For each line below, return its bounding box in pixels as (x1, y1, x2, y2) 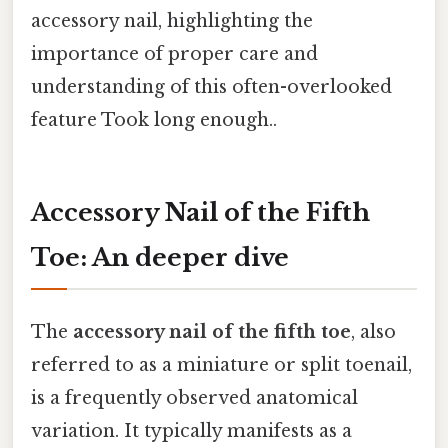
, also (351, 321, 396, 344)
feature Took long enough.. (31, 109, 277, 132)
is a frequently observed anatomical (31, 387, 358, 410)
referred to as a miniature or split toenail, (31, 354, 412, 377)
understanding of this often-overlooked (31, 76, 392, 99)
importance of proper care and (31, 43, 318, 66)
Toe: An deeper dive (31, 242, 289, 272)
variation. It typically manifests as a (31, 420, 352, 443)
